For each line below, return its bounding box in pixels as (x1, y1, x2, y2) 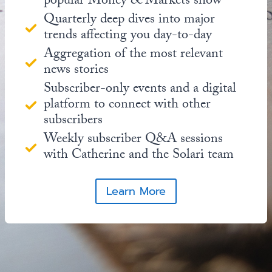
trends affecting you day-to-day (44, 24, 212, 47)
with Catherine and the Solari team (44, 144, 234, 167)
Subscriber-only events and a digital (44, 78, 236, 101)
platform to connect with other (44, 93, 211, 117)
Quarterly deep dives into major (44, 8, 215, 32)
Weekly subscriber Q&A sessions (44, 128, 223, 151)
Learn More (106, 182, 166, 200)
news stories (44, 59, 109, 82)
